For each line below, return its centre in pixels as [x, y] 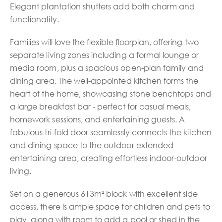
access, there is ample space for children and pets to [110, 206]
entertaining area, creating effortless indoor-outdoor [109, 158]
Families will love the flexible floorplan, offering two [104, 42]
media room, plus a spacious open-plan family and [107, 68]
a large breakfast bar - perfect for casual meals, [101, 106]
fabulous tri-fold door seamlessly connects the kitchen [111, 132]
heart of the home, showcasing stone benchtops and [111, 93]
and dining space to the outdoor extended [92, 145]
